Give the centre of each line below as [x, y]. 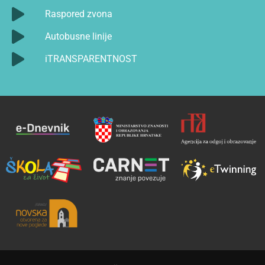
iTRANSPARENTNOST [91, 59]
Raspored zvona [79, 14]
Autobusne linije [78, 37]
